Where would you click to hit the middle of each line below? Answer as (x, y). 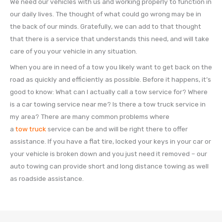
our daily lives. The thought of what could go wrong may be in (106, 14)
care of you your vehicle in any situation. (74, 51)
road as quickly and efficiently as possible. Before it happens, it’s (111, 79)
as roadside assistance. (47, 178)
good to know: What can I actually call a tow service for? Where (109, 91)
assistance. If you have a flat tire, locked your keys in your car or (111, 141)
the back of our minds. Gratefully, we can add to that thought (106, 26)
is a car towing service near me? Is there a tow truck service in (108, 104)
